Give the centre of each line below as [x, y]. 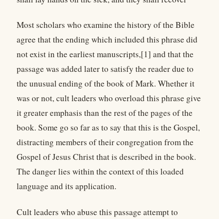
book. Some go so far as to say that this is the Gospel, [108, 128]
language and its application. [66, 186]
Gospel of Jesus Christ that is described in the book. [106, 157]
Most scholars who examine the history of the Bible [106, 25]
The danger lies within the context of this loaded [100, 172]
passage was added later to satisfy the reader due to [105, 69]
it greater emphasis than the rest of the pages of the [105, 113]
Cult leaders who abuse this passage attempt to [97, 212]
